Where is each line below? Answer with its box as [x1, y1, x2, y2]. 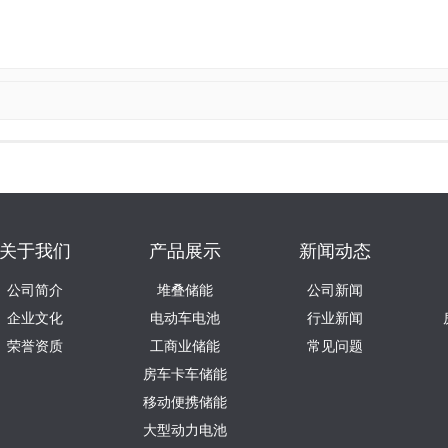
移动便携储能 [143, 395, 227, 411]
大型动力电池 [143, 423, 227, 439]
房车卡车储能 [143, 367, 227, 383]
